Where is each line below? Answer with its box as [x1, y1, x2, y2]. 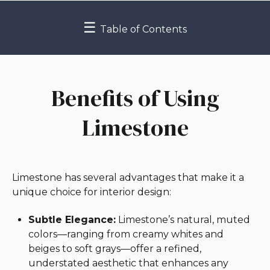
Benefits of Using [51, 83, 219, 115]
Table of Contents [100, 24, 187, 36]
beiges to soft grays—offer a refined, [28, 243, 202, 255]
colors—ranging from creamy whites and [28, 228, 224, 240]
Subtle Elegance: [28, 214, 116, 226]
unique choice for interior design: [12, 186, 171, 198]
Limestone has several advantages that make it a [12, 172, 244, 184]
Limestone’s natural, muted [116, 214, 251, 226]
